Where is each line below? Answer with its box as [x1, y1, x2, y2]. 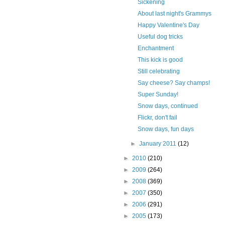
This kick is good [138, 56, 183, 64]
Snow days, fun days [138, 126, 194, 133]
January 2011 [139, 140, 178, 148]
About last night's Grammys [138, 10, 212, 18]
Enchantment [138, 45, 174, 52]
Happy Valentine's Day [138, 22, 200, 29]
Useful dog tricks [138, 33, 183, 41]
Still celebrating [138, 68, 180, 75]
